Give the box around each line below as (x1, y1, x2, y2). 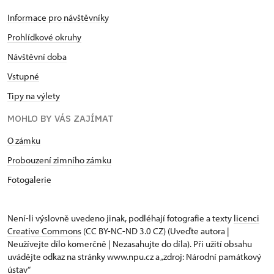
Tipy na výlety (7, 89, 60, 102)
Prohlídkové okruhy (7, 31, 81, 43)
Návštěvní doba (7, 50, 67, 62)
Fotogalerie (7, 173, 51, 185)
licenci (234, 212, 259, 224)
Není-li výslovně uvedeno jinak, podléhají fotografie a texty (7, 212, 234, 224)
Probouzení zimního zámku (7, 154, 111, 166)
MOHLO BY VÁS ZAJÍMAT (7, 112, 114, 124)
